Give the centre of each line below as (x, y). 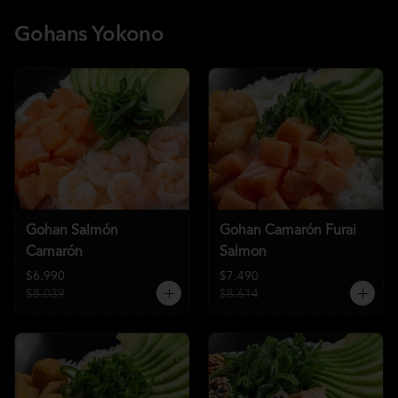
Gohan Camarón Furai (288, 231)
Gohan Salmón (72, 231)
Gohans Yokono (89, 36)
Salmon (243, 252)
